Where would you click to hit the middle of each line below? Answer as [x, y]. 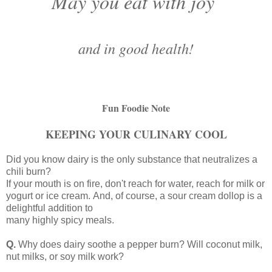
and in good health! [136, 48]
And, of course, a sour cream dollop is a [178, 195]
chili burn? [29, 171]
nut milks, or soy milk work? [65, 256]
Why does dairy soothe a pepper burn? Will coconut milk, [140, 244]
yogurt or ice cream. [49, 195]
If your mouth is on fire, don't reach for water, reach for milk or [135, 183]
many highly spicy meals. [60, 220]
